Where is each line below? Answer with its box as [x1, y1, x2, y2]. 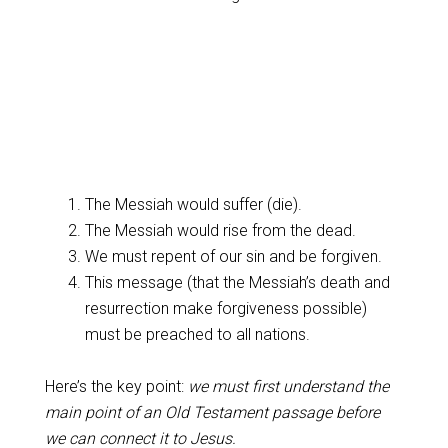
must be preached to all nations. [84, 325, 310, 344]
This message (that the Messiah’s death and [84, 273, 390, 292]
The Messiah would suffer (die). [84, 195, 302, 214]
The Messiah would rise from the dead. [84, 221, 356, 240]
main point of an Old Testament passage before [44, 403, 380, 422]
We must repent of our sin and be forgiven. [84, 247, 382, 266]
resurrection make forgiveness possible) [84, 299, 367, 318]
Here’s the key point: [44, 377, 188, 396]
